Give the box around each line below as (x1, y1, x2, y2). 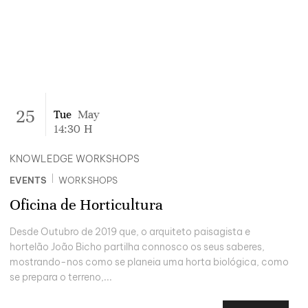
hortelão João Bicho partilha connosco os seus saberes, (10, 241, 265, 254)
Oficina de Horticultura (10, 195, 163, 214)
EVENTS (10, 174, 47, 186)
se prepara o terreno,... (10, 271, 112, 284)
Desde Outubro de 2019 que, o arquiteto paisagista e (10, 225, 250, 239)
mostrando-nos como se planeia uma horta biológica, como (10, 256, 289, 269)
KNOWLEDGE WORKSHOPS (10, 153, 140, 166)
